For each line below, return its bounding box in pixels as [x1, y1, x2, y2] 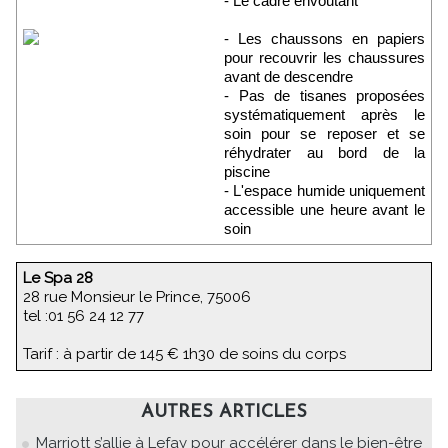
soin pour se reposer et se [224, 125, 425, 143]
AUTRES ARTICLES [141, 403, 307, 423]
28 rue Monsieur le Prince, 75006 [23, 288, 251, 307]
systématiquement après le [224, 106, 425, 124]
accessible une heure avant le [224, 201, 425, 219]
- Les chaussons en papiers [224, 30, 425, 48]
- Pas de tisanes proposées [224, 87, 425, 105]
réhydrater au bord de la [224, 144, 425, 162]
